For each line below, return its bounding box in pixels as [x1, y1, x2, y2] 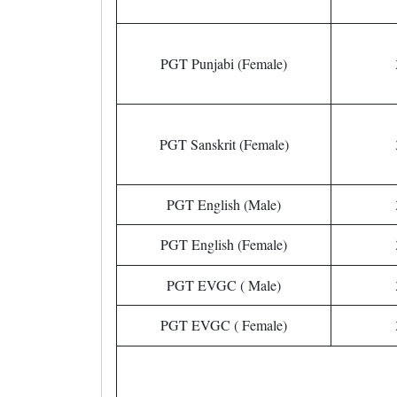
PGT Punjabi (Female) [160, 54, 287, 73]
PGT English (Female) [160, 235, 287, 253]
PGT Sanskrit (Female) [159, 135, 289, 153]
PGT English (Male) [167, 195, 281, 214]
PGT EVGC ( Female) [160, 315, 287, 334]
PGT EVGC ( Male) [167, 276, 281, 294]
